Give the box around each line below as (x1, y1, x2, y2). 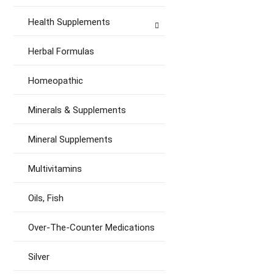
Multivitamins (28, 163, 82, 174)
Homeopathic (28, 75, 83, 86)
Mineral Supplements (28, 134, 113, 145)
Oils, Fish (28, 193, 64, 204)
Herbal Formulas (28, 46, 94, 57)
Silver (28, 251, 50, 262)
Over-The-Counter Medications (28, 222, 155, 233)
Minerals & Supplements (28, 105, 126, 116)
